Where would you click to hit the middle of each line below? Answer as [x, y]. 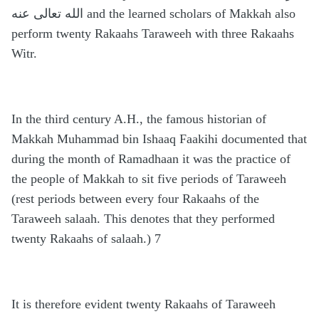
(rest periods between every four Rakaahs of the [135, 199]
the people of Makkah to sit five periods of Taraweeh [149, 179]
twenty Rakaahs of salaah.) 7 [86, 239]
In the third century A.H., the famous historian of [139, 119]
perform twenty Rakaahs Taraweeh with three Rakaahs [153, 34]
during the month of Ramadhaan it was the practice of [151, 159]
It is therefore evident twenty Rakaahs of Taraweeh [143, 304]
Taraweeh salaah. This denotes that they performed [143, 219]
